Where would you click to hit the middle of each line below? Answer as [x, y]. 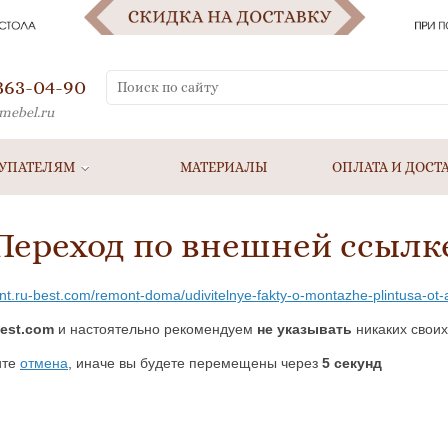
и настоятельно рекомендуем [155, 329]
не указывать [304, 329]
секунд [356, 363]
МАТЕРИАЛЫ [224, 167]
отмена [44, 363]
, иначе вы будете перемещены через [195, 363]
